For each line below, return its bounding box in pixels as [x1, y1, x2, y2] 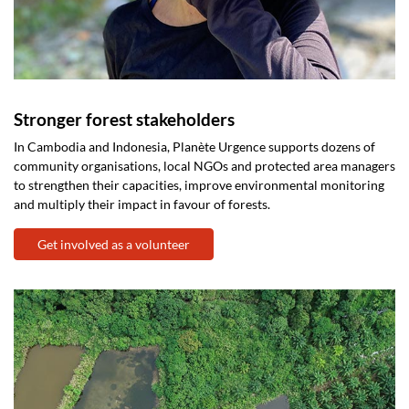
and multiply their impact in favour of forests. [14, 195, 270, 212]
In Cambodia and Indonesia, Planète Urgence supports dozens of [14, 138, 375, 154]
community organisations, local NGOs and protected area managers [14, 157, 395, 173]
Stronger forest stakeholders [14, 108, 235, 130]
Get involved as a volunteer [37, 236, 190, 252]
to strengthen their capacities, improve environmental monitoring [14, 176, 384, 193]
